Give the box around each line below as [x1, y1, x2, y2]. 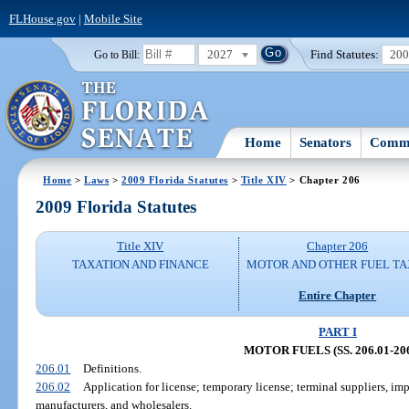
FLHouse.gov [8, 11, 76, 26]
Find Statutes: [310, 47, 380, 61]
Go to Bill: [93, 48, 140, 60]
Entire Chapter [299, 288, 377, 302]
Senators [299, 134, 352, 150]
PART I [319, 324, 357, 339]
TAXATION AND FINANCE [71, 257, 209, 272]
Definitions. [82, 361, 142, 375]
